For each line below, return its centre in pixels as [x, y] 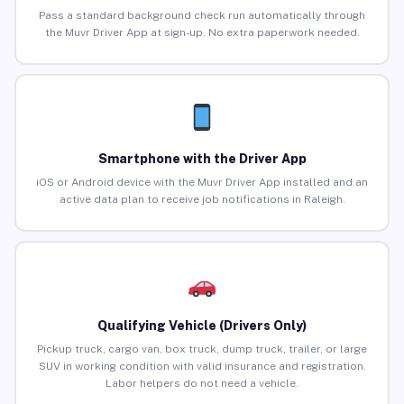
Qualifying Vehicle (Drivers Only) [202, 326]
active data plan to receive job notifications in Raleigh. [202, 200]
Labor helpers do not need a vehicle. [202, 384]
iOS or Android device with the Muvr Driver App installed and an [202, 183]
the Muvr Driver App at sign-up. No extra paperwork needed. [202, 33]
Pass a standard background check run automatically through [202, 16]
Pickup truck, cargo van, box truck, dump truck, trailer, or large [202, 349]
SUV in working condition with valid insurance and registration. [202, 367]
